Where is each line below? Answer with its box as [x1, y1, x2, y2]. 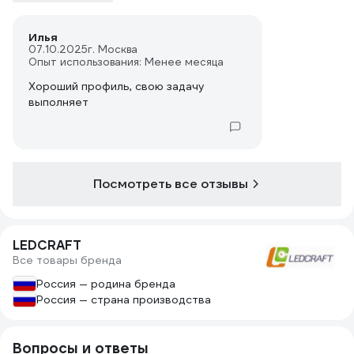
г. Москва [88, 43, 137, 56]
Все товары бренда [13, 253, 122, 267]
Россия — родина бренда [36, 277, 175, 291]
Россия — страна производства [36, 292, 211, 307]
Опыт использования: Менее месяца [28, 55, 224, 69]
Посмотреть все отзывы [93, 175, 248, 192]
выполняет [28, 95, 88, 109]
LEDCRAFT [13, 237, 81, 254]
